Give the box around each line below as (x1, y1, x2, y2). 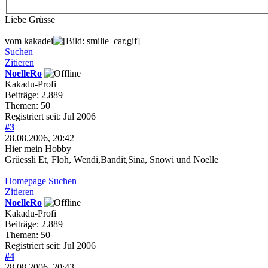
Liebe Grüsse (5, 14, 55, 25)
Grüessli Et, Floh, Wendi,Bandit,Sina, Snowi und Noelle (5, 154, 218, 165)
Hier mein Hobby (5, 143, 74, 154)
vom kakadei (5, 35, 53, 46)
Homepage (5, 175, 46, 186)
